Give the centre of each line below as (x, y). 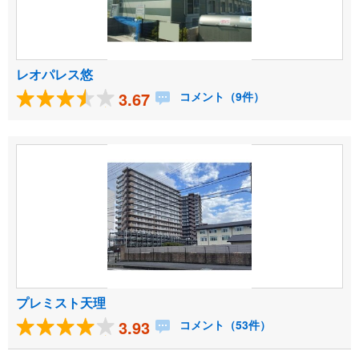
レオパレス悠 (54, 74)
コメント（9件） (220, 97)
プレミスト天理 (61, 302)
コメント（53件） (224, 325)
